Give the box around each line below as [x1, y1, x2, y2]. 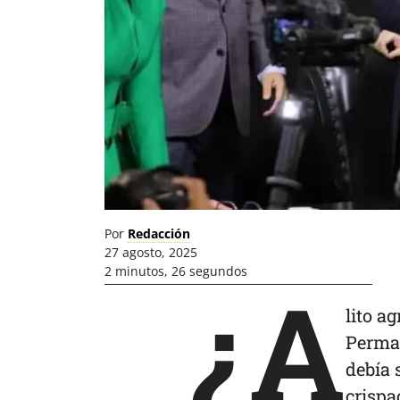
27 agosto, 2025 [104, 244, 197, 261]
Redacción [128, 225, 190, 242]
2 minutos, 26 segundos [104, 262, 247, 279]
